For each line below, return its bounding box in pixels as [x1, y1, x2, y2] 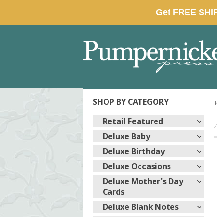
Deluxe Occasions [103, 161, 171, 171]
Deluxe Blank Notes [103, 201, 179, 212]
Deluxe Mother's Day [103, 176, 183, 186]
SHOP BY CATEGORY [93, 96, 169, 107]
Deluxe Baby [103, 131, 150, 141]
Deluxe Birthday [103, 146, 165, 156]
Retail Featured [103, 116, 163, 126]
